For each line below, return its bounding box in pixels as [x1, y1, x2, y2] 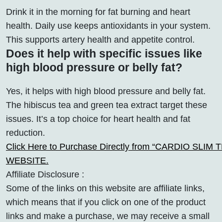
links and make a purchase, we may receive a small [6, 211, 210, 221]
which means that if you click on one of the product [6, 197, 206, 207]
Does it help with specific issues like [6, 47, 202, 60]
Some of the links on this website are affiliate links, [6, 183, 205, 193]
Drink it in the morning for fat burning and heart [6, 6, 190, 17]
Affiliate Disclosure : [6, 169, 84, 179]
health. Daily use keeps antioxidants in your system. [6, 20, 211, 31]
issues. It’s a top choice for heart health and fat [6, 113, 190, 124]
